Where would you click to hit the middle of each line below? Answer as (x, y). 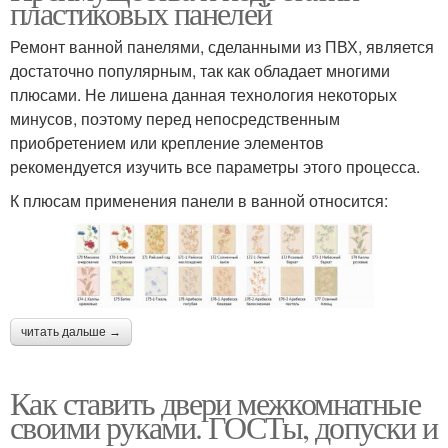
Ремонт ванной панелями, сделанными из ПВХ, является (222, 47)
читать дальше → (71, 331)
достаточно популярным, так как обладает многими (200, 71)
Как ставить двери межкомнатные (215, 402)
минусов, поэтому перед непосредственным (175, 119)
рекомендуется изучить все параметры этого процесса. (215, 167)
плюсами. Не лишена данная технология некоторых (203, 95)
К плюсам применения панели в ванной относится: (199, 201)
